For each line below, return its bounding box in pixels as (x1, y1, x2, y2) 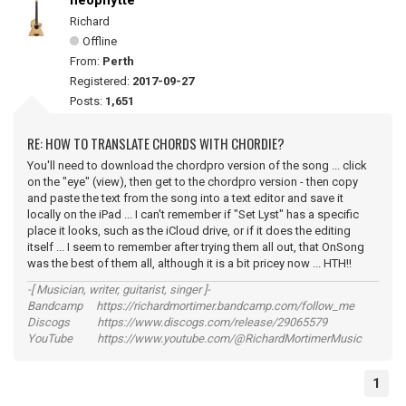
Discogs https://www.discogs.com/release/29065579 (27, 315, 327, 329)
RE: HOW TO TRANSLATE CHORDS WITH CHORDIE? (27, 133, 285, 153)
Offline (82, 34, 117, 48)
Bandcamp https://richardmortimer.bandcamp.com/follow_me (27, 299, 354, 313)
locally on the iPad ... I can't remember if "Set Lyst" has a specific (27, 208, 359, 221)
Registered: (70, 74, 132, 88)
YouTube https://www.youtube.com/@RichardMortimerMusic (27, 332, 362, 345)
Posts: (70, 94, 105, 108)
